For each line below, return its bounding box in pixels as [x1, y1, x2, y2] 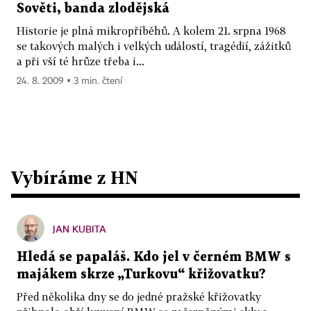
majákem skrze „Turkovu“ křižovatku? [17, 268, 266, 280]
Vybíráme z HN [11, 167, 138, 187]
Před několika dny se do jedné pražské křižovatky [17, 289, 261, 303]
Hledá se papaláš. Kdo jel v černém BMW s [17, 251, 291, 263]
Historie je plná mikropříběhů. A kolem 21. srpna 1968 [17, 24, 286, 37]
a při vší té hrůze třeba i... [17, 54, 144, 67]
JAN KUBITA [53, 222, 106, 235]
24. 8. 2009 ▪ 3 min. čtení [17, 76, 122, 86]
